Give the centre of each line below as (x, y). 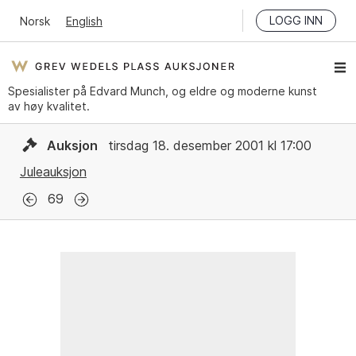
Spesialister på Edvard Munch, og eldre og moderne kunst (163, 91)
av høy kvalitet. (49, 106)
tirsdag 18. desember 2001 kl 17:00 (207, 145)
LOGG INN (296, 20)
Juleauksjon (53, 172)
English (84, 21)
